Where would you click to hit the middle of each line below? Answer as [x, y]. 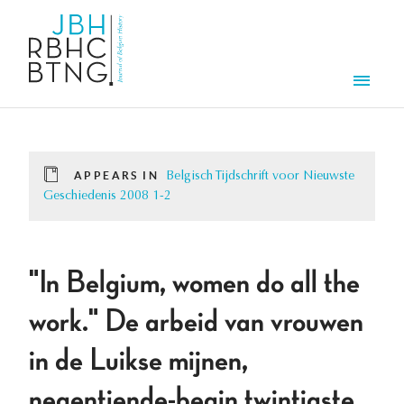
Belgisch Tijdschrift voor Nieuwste [260, 177]
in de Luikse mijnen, [138, 361]
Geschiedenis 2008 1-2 [107, 197]
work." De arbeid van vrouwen [196, 322]
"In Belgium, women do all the [194, 284]
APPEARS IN [116, 176]
